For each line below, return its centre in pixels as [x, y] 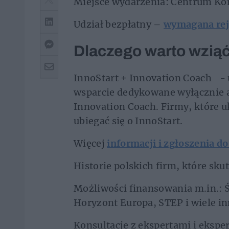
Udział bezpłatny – [118, 24]
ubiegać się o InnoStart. [128, 121]
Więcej [89, 143]
